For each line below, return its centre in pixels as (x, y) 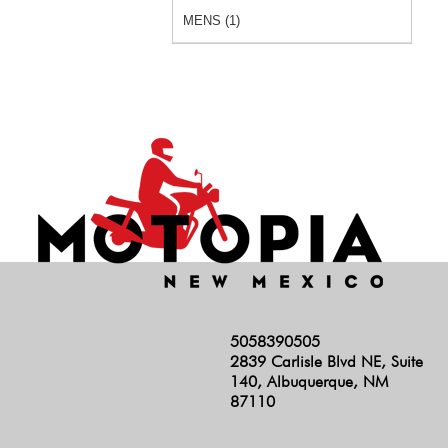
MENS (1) (211, 20)
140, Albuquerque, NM (308, 382)
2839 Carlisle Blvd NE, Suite (326, 362)
